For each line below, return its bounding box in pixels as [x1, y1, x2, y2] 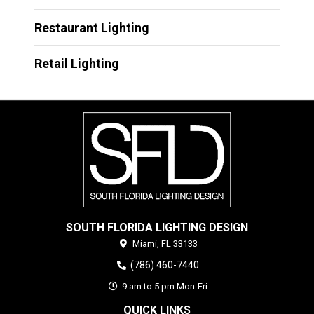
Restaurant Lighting [34, 20, 149, 36]
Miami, [132, 238, 159, 249]
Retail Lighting [34, 56, 119, 71]
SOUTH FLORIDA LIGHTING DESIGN [65, 220, 248, 234]
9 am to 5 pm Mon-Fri [120, 280, 208, 292]
